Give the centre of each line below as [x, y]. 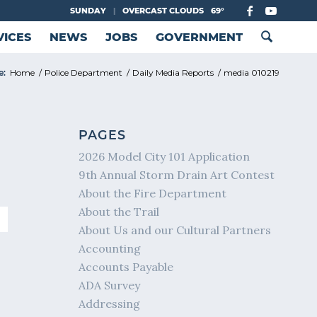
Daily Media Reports [173, 73]
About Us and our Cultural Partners [175, 230]
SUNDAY [88, 11]
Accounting [110, 248]
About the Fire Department [153, 193]
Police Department [83, 73]
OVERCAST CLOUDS [163, 11]
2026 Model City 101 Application [165, 156]
